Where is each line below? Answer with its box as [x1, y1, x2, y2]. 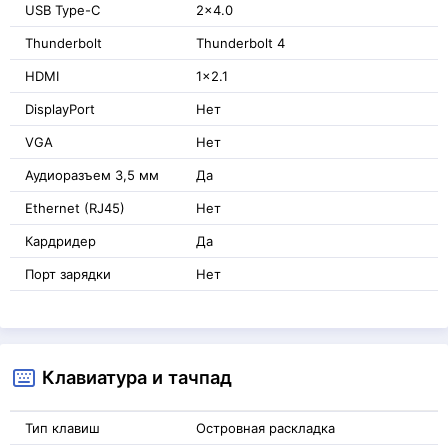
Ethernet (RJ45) [25, 200, 125, 216]
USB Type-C [25, 2, 100, 18]
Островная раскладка [196, 420, 335, 436]
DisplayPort [25, 101, 95, 117]
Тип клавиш [25, 420, 100, 436]
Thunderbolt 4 [196, 35, 285, 51]
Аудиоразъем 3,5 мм [25, 167, 159, 183]
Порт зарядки [25, 266, 111, 282]
